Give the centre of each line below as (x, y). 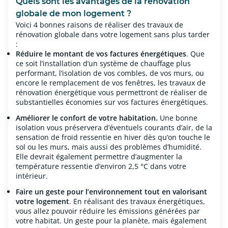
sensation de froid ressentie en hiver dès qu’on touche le (113, 137)
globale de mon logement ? (74, 13)
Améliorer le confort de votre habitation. (87, 118)
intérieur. (32, 176)
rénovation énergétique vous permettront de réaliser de (111, 92)
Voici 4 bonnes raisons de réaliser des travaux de (99, 25)
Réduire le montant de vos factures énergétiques (101, 54)
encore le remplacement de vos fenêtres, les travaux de (111, 83)
